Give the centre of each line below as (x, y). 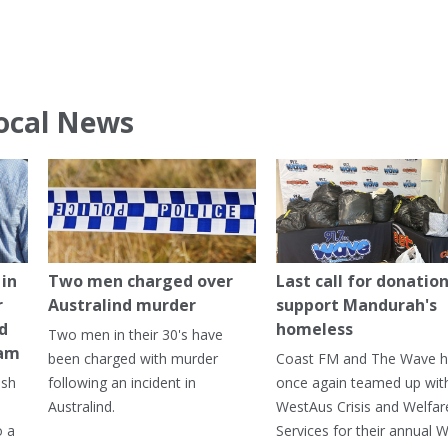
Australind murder (121, 305)
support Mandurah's (356, 305)
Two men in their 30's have (135, 335)
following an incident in (121, 383)
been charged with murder (132, 359)
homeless (314, 329)
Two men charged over (140, 281)
